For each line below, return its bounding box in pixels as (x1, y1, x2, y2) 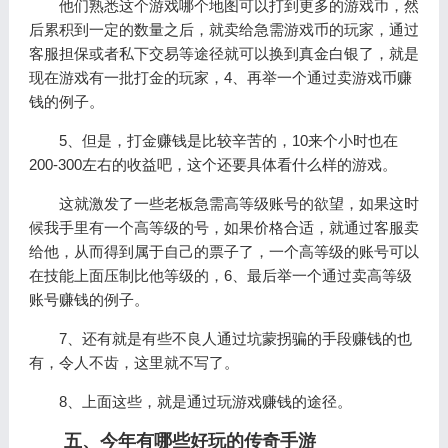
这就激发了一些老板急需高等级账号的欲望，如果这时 (58, 195, 419, 212)
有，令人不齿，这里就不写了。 (28, 354, 239, 371)
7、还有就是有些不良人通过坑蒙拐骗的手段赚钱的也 (58, 330, 412, 347)
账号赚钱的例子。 (28, 291, 149, 308)
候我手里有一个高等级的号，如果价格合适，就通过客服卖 (28, 219, 419, 236)
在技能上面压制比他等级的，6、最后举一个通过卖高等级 (28, 267, 412, 284)
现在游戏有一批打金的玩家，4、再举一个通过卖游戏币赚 (28, 69, 412, 86)
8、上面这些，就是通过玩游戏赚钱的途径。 (58, 393, 352, 410)
